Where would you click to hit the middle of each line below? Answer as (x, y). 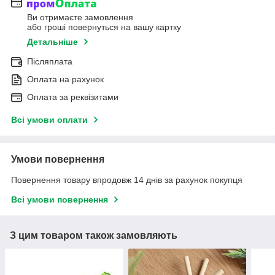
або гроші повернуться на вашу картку (104, 27)
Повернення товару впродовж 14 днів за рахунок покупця (127, 180)
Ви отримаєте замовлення (80, 17)
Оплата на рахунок (65, 79)
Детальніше (52, 42)
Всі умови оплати (49, 120)
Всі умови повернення (60, 200)
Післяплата (50, 62)
